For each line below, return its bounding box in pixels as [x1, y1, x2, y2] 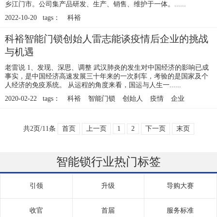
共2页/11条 [23, 125, 56, 133]
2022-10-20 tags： [5, 14, 60, 22]
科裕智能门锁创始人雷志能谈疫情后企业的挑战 [5, 33, 208, 45]
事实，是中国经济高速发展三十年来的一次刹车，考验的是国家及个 [5, 73, 208, 80]
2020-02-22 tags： [5, 95, 60, 103]
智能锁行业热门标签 [56, 155, 161, 169]
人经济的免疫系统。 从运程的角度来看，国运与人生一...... [5, 81, 181, 89]
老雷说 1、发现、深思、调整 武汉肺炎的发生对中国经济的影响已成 [5, 64, 209, 72]
